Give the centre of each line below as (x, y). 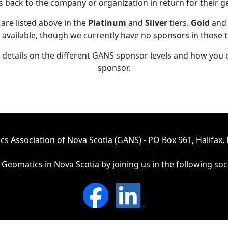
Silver (156, 23)
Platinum (107, 23)
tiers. (179, 23)
